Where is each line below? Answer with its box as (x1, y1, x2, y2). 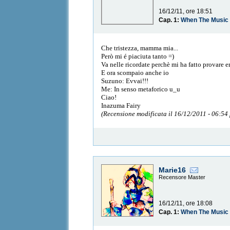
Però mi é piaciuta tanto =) (101, 52, 175, 60)
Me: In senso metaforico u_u (101, 85, 181, 93)
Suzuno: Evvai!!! (101, 76, 149, 85)
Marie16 (159, 166, 186, 175)
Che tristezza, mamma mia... (101, 44, 179, 52)
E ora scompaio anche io (101, 68, 169, 76)
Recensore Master (159, 174, 206, 181)
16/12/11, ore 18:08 (159, 200, 213, 207)
